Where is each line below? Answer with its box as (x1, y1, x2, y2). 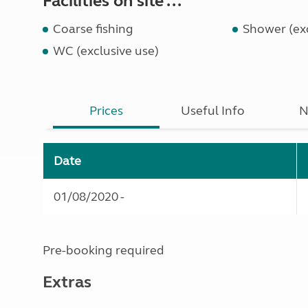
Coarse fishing (53, 21, 133, 36)
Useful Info (181, 103, 245, 118)
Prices (89, 103, 124, 118)
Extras (43, 272, 91, 292)
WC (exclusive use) (53, 43, 159, 58)
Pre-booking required (43, 243, 164, 258)
